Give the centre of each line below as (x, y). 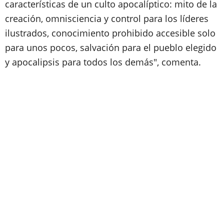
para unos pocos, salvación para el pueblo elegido (111, 47)
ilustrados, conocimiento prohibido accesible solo (110, 33)
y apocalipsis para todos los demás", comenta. (103, 62)
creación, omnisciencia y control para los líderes (107, 18)
